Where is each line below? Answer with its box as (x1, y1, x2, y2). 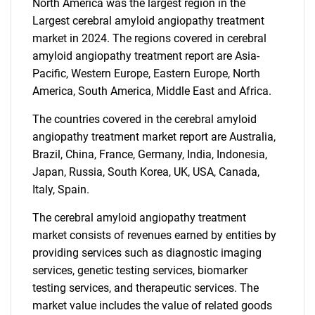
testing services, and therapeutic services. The (32, 281, 259, 295)
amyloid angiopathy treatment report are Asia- (32, 49, 259, 63)
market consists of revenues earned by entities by (32, 229, 276, 242)
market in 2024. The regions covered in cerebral (32, 32, 266, 45)
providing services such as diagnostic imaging (32, 246, 262, 259)
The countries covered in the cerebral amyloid (32, 112, 257, 126)
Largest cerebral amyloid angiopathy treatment (32, 14, 264, 27)
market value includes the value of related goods (32, 299, 272, 312)
